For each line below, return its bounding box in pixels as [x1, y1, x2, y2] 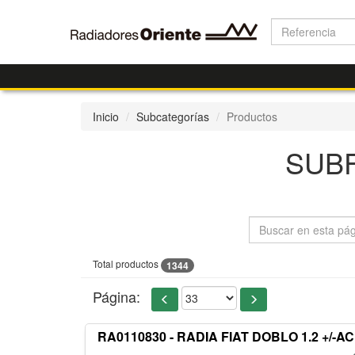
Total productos [93, 257, 161, 270]
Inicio [93, 109, 119, 124]
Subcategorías [136, 109, 209, 124]
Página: [93, 286, 140, 307]
